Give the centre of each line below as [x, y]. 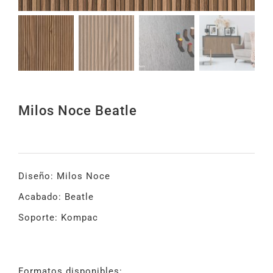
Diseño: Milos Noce [64, 176]
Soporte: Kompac [58, 218]
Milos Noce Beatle [78, 111]
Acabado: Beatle [56, 197]
